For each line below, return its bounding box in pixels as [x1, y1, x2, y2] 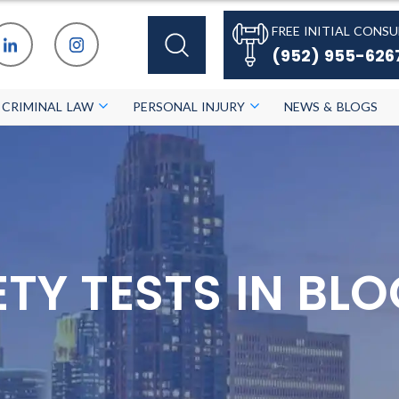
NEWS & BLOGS [284, 99, 378, 115]
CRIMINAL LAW [2, 99, 94, 115]
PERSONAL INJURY [132, 99, 246, 115]
